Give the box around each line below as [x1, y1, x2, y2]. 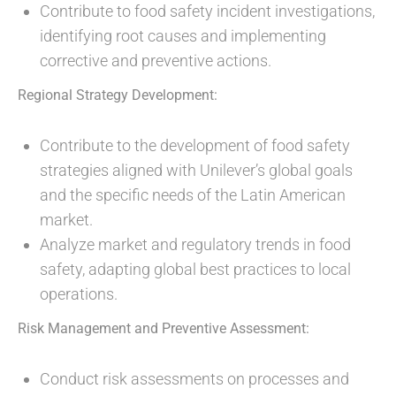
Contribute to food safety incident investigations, [40, 2, 375, 21]
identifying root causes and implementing [40, 27, 326, 46]
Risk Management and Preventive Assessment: [18, 320, 309, 338]
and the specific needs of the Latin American [40, 186, 346, 205]
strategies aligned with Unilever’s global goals [40, 161, 353, 180]
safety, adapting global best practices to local [40, 260, 351, 279]
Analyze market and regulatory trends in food [40, 235, 351, 255]
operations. [40, 285, 118, 304]
